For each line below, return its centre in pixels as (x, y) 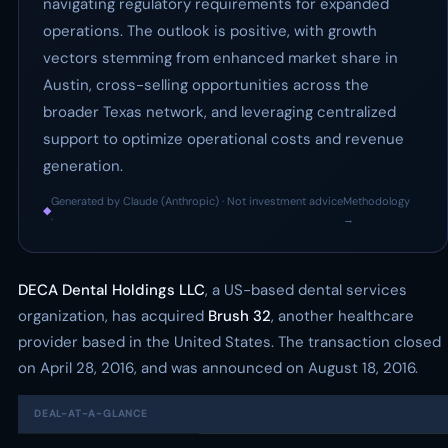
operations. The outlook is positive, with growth (210, 31)
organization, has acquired (113, 316)
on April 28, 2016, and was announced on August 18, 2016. (218, 368)
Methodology (377, 201)
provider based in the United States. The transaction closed (229, 342)
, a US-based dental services (306, 290)
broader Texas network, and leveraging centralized (219, 112)
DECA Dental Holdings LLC (111, 290)
